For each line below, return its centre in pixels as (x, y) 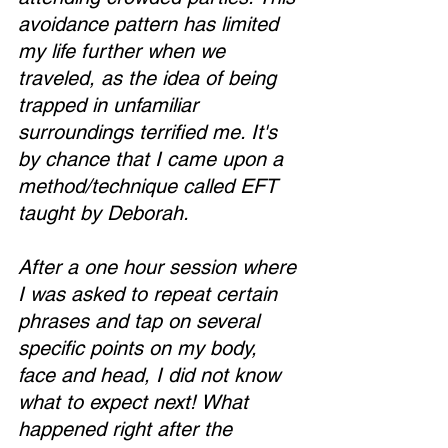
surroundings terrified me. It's (150, 132)
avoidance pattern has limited (151, 24)
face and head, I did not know (152, 375)
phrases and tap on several (141, 321)
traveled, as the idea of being (150, 78)
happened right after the (128, 429)
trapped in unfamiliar (111, 105)
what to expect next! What (136, 402)
